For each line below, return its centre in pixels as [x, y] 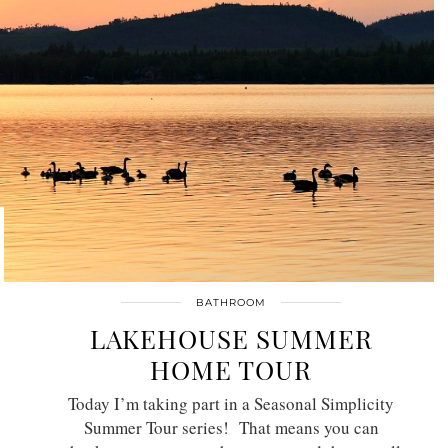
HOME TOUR [231, 369]
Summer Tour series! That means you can [231, 427]
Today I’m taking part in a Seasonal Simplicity [231, 403]
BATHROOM [231, 302]
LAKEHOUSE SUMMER [231, 338]
